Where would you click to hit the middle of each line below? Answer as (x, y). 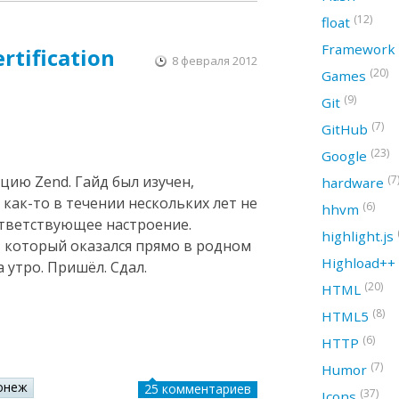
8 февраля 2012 (215, 61)
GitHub (346, 129)
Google (346, 156)
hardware (354, 183)
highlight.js (359, 236)
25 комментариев (198, 388)
